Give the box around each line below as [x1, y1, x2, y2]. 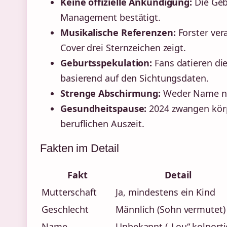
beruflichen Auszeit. [60, 118, 144, 130]
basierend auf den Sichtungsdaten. [60, 72, 209, 85]
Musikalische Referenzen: [60, 26, 176, 39]
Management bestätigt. [60, 11, 161, 24]
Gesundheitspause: [60, 102, 147, 115]
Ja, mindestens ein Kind [116, 186, 215, 199]
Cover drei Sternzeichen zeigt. [60, 42, 186, 54]
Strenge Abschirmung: [60, 87, 161, 100]
